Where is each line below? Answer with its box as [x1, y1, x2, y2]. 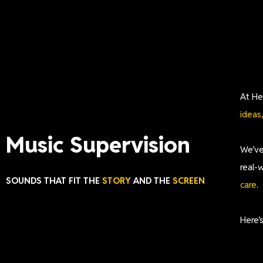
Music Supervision [6, 130, 190, 159]
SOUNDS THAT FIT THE [6, 175, 102, 186]
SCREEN [173, 175, 205, 186]
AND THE [131, 175, 173, 186]
